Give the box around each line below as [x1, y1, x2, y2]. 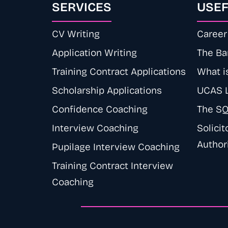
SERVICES [52, 2, 111, 15]
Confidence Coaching [52, 105, 148, 116]
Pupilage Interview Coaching [52, 143, 180, 153]
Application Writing [52, 49, 137, 59]
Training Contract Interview [52, 162, 173, 172]
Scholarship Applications [52, 87, 162, 97]
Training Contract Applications [52, 68, 186, 78]
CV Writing [52, 30, 100, 40]
